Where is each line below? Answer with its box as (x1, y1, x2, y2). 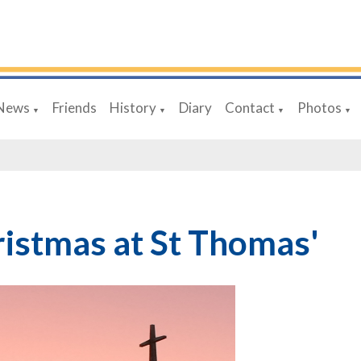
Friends (52, 99, 98, 116)
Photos (297, 99, 342, 116)
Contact (225, 99, 276, 116)
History (110, 99, 157, 116)
